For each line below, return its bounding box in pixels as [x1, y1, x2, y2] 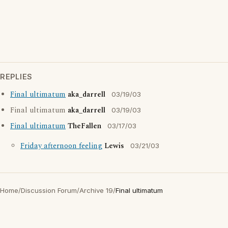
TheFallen [68, 121, 101, 132]
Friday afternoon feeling [20, 140, 102, 152]
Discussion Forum [21, 186, 77, 194]
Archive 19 [79, 186, 113, 194]
